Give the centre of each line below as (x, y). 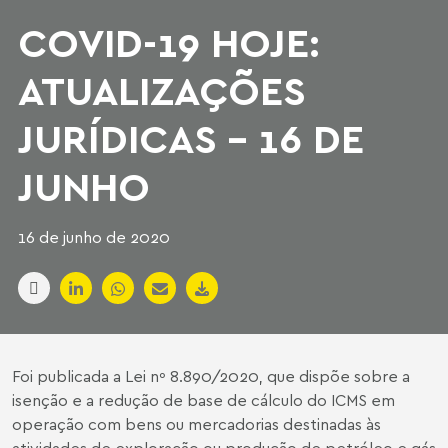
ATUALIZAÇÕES (162, 89)
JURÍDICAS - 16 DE (191, 137)
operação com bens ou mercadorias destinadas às (196, 423)
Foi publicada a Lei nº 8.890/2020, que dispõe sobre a (211, 375)
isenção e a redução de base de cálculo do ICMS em (203, 399)
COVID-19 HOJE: (169, 41)
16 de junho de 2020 (94, 236)
